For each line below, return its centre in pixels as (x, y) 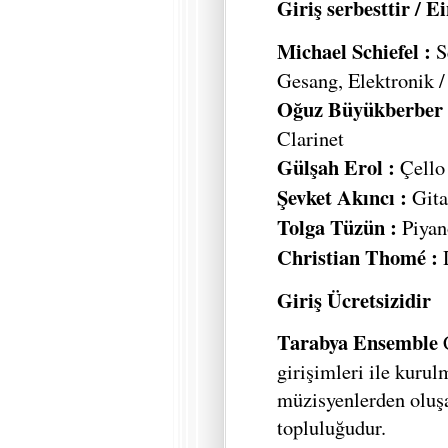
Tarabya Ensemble (357, 342)
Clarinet (310, 137)
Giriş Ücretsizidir (354, 299)
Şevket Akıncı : (342, 196)
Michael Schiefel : (354, 50)
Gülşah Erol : (336, 166)
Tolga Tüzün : (337, 226)
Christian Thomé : (357, 256)
